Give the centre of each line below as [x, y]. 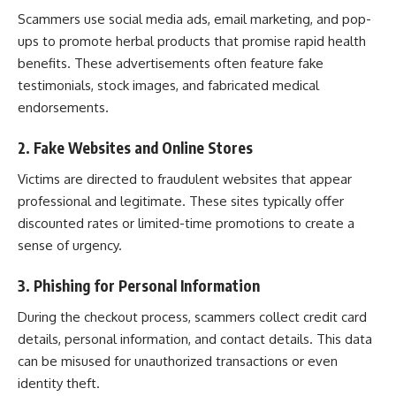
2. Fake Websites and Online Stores [135, 148]
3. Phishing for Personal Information [139, 286]
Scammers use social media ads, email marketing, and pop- [194, 19]
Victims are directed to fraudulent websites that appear [185, 179]
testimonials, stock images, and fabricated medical [168, 85]
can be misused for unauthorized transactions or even [178, 361]
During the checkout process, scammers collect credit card [192, 316]
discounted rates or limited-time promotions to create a [186, 223]
